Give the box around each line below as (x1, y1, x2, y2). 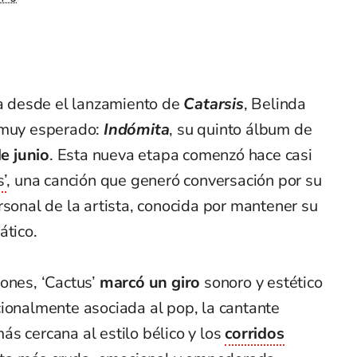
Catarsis (183, 93, 244, 116)
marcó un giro (99, 272, 201, 294)
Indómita (104, 119, 170, 141)
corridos (225, 323, 284, 345)
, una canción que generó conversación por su (6, 170, 322, 192)
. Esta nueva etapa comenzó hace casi (49, 144, 312, 167)
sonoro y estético (200, 272, 323, 294)
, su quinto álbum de (169, 119, 312, 141)
